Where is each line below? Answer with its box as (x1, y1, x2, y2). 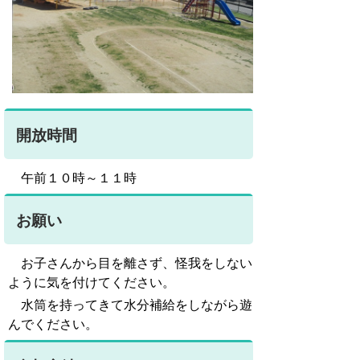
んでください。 (8, 317, 98, 331)
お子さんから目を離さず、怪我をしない (8, 256, 252, 270)
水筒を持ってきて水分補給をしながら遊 (8, 298, 252, 312)
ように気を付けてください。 (8, 276, 175, 289)
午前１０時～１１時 (8, 171, 137, 185)
